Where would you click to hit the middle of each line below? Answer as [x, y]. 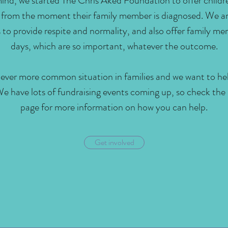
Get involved [114, 142]
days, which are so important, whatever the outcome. [114, 46]
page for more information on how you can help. [114, 107]
